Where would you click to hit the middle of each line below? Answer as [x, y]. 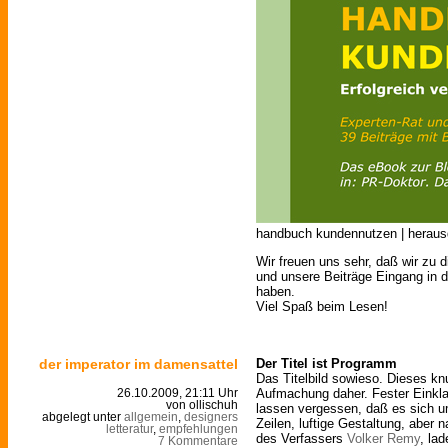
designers [211, 416]
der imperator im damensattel [138, 363]
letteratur [129, 428]
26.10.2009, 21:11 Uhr [177, 392]
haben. [275, 291]
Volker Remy [383, 438]
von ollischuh [202, 404]
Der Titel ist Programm [326, 363]
